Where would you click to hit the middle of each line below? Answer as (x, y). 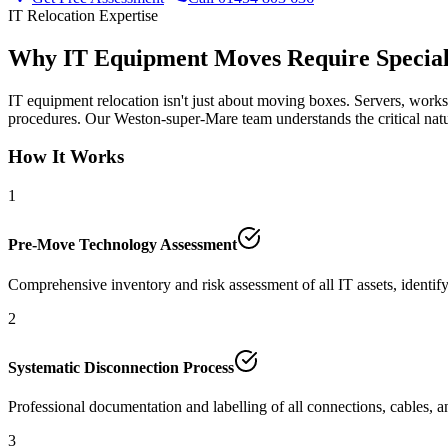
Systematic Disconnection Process (121, 367)
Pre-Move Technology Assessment (122, 245)
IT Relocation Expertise (83, 15)
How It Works (66, 157)
